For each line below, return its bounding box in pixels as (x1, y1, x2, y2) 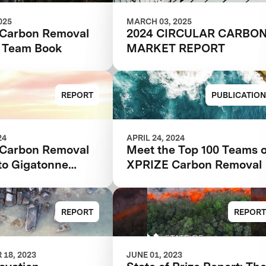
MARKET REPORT (126, 40, 226, 55)
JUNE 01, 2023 (126, 249, 183, 259)
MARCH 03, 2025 (126, 16, 192, 26)
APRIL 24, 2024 (126, 133, 185, 143)
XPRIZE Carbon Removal (126, 157, 262, 172)
